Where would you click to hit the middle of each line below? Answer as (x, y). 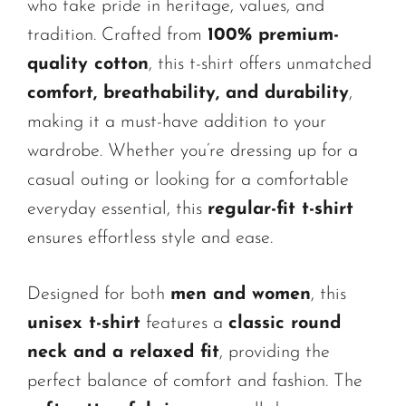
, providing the (275, 353)
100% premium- (273, 36)
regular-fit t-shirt (280, 210)
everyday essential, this (117, 210)
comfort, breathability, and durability (188, 94)
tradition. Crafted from (117, 36)
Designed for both (99, 295)
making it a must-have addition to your (177, 123)
